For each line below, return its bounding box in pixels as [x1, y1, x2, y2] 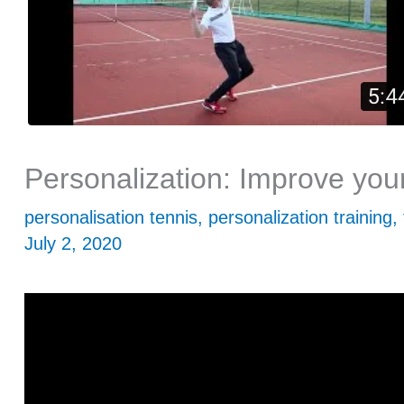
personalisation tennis [24, 207, 197, 227]
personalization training [208, 207, 392, 227]
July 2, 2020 [24, 234, 122, 253]
